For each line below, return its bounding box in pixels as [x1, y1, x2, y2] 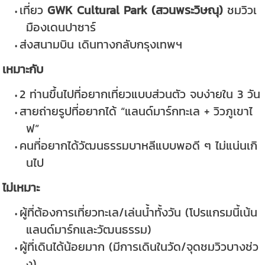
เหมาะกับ [2, 60, 44, 78]
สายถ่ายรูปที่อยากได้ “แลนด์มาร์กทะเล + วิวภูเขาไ [19, 102, 253, 120]
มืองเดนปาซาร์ [26, 18, 96, 36]
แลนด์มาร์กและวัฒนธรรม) [26, 221, 152, 238]
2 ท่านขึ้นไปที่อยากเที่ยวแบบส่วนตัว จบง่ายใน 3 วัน [19, 85, 260, 103]
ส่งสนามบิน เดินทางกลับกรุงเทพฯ [19, 35, 182, 53]
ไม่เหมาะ [2, 179, 40, 196]
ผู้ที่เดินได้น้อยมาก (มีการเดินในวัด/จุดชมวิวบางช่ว [19, 238, 258, 256]
